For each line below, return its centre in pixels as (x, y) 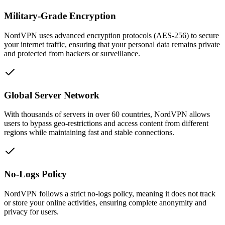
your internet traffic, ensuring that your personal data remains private (112, 44)
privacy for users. (31, 211)
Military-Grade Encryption (60, 16)
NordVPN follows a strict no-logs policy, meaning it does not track (110, 193)
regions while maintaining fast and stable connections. (89, 133)
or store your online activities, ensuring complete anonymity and (105, 202)
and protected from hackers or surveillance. (72, 53)
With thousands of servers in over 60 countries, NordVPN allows (107, 115)
